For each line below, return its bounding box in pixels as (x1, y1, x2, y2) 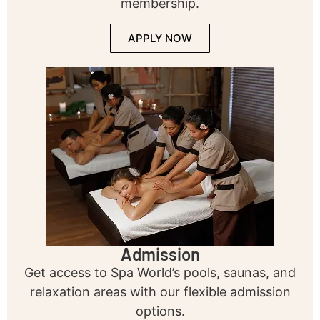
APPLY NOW (128, 31, 192, 45)
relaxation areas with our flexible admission (29, 284, 291, 299)
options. (135, 303, 185, 319)
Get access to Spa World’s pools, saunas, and (24, 264, 296, 280)
